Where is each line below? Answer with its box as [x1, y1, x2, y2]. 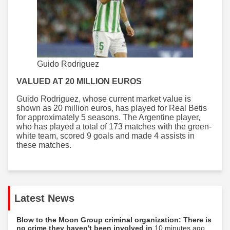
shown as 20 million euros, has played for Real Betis [16, 103, 207, 112]
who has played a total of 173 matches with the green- [16, 122, 212, 131]
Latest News [14, 192, 74, 204]
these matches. [16, 140, 71, 149]
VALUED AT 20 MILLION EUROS [16, 76, 142, 86]
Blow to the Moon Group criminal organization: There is [16, 215, 212, 224]
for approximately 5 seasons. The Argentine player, [16, 112, 200, 122]
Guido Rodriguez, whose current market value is [16, 94, 191, 103]
